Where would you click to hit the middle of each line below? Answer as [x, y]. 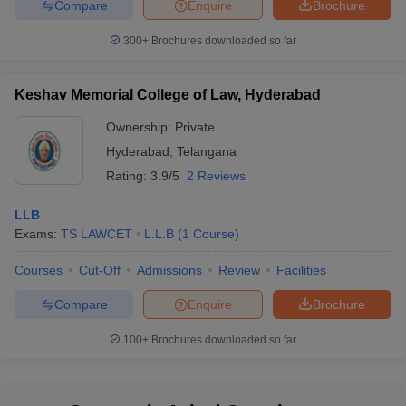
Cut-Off [100, 271]
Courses [39, 271]
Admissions [169, 271]
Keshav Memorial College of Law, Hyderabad [168, 95]
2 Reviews [216, 176]
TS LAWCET [97, 234]
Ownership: [140, 127]
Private [195, 127]
